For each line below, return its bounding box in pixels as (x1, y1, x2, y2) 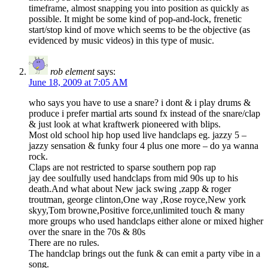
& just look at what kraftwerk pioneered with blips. (29, 119, 221, 130)
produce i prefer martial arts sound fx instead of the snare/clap (29, 108, 260, 119)
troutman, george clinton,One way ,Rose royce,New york (29, 194, 246, 205)
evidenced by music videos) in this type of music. (29, 35, 214, 46)
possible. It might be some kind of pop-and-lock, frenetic (29, 14, 242, 25)
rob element (50, 66, 95, 77)
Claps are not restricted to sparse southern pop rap (29, 162, 216, 173)
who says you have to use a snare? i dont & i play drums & (29, 98, 251, 108)
